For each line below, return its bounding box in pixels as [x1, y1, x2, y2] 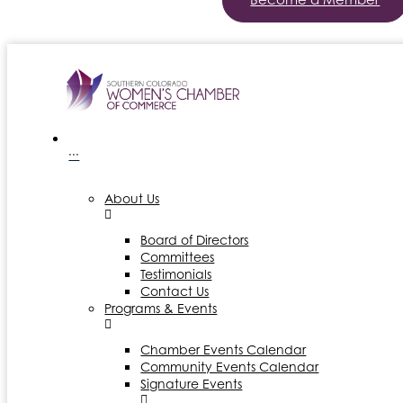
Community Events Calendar [140, 358, 319, 374]
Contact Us [140, 282, 210, 299]
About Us [104, 190, 160, 206]
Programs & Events [104, 300, 218, 316]
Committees [140, 248, 215, 264]
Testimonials [140, 265, 212, 282]
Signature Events [140, 375, 243, 391]
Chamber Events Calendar [140, 341, 307, 357]
